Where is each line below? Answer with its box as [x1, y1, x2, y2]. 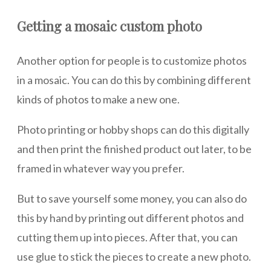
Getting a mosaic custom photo [17, 17, 205, 36]
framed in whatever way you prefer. [17, 162, 184, 175]
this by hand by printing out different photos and [17, 211, 244, 225]
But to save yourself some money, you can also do [17, 192, 247, 206]
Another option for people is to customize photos [17, 54, 247, 68]
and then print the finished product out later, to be [17, 142, 252, 156]
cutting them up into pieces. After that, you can [17, 230, 238, 244]
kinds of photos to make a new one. [17, 93, 180, 106]
